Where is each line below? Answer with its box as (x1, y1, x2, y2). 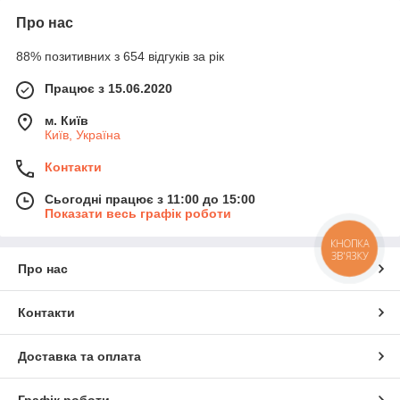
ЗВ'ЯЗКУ (330, 248, 369, 262)
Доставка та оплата (18, 349, 141, 364)
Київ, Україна (45, 128, 121, 143)
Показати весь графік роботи (45, 206, 231, 221)
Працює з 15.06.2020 (45, 81, 172, 96)
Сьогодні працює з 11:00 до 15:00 (45, 192, 255, 207)
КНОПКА (330, 236, 370, 251)
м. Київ (45, 113, 88, 129)
